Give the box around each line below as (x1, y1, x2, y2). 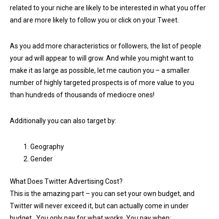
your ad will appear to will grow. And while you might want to (10, 54, 194, 63)
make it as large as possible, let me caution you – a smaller (10, 66, 190, 75)
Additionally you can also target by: (10, 117, 116, 125)
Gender (30, 155, 53, 163)
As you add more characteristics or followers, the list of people (10, 42, 201, 50)
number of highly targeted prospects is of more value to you (10, 79, 194, 87)
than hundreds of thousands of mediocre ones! (10, 91, 154, 99)
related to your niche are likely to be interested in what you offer (10, 4, 206, 12)
